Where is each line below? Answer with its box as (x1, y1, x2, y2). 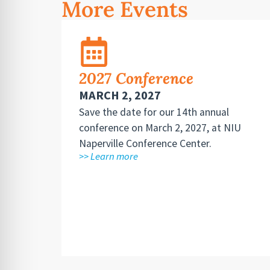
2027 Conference (78, 69, 193, 89)
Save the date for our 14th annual (78, 105, 229, 119)
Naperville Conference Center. (78, 137, 212, 151)
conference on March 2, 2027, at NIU (78, 121, 241, 135)
